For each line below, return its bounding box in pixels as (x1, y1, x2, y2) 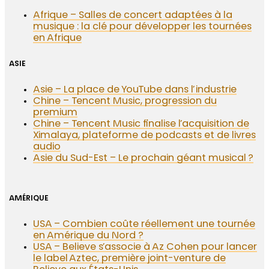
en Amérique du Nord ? (33, 231, 144, 241)
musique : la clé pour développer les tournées (33, 22, 252, 32)
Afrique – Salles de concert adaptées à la (33, 11, 233, 21)
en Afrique (33, 34, 82, 44)
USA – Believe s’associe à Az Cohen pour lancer (33, 243, 258, 253)
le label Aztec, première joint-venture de (33, 254, 226, 264)
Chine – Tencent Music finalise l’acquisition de (33, 119, 250, 130)
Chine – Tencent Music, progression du (33, 97, 217, 107)
